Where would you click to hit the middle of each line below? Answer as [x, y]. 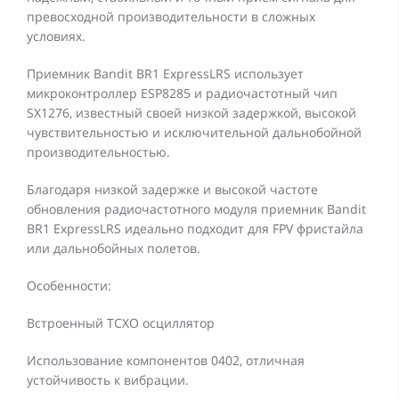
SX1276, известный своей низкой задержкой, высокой [191, 113]
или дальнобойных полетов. [114, 248]
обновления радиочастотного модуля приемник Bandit [196, 209]
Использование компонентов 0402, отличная [166, 361]
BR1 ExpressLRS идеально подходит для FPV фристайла [195, 229]
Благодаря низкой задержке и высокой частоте [172, 190]
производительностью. [98, 152]
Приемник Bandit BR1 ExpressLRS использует [165, 74]
